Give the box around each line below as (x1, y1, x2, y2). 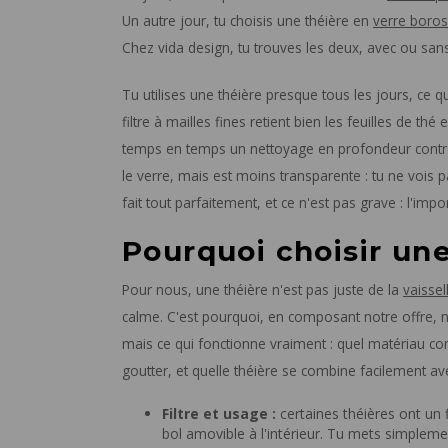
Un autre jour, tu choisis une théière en (122, 11, 373, 31)
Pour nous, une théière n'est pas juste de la (122, 280, 403, 300)
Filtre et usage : (162, 404, 276, 424)
